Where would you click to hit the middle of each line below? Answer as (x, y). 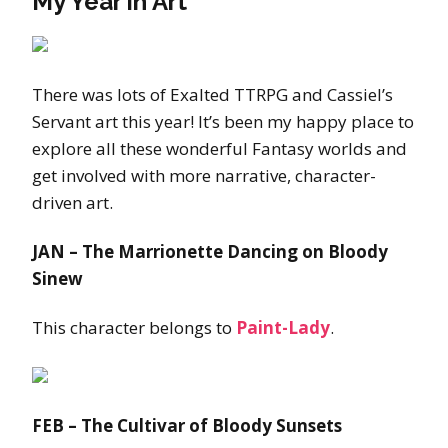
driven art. (72, 203)
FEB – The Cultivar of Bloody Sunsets (187, 426)
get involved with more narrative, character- (204, 176)
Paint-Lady (283, 328)
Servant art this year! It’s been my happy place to (223, 122)
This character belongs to (134, 328)
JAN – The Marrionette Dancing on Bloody (210, 252)
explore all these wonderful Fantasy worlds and (219, 149)
